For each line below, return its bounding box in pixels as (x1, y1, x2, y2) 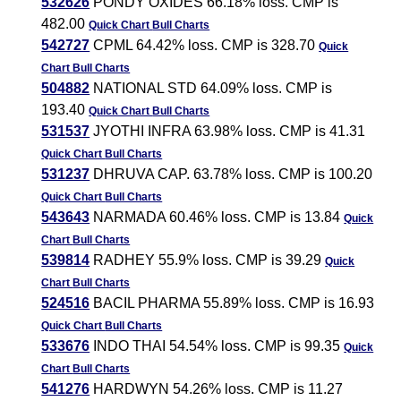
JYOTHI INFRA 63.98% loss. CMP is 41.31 (90, 124, 366, 140)
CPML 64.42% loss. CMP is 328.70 (90, 38, 320, 54)
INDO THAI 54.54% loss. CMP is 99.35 (90, 338, 345, 354)
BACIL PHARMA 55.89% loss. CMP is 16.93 (90, 295, 375, 311)
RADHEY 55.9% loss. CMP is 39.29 (90, 252, 326, 269)
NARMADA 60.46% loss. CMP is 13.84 (90, 209, 345, 226)
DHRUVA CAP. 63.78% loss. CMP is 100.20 (90, 166, 373, 183)
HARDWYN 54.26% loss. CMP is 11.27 (90, 381, 344, 397)
